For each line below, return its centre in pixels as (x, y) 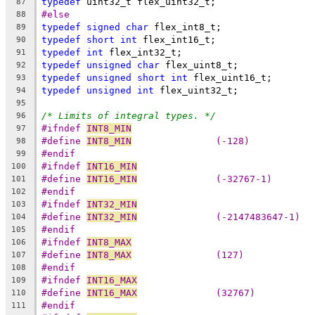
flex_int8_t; (185, 27)
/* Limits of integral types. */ (129, 115)
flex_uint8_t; (202, 65)
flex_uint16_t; (230, 77)
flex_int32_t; (143, 52)
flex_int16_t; (176, 39)
